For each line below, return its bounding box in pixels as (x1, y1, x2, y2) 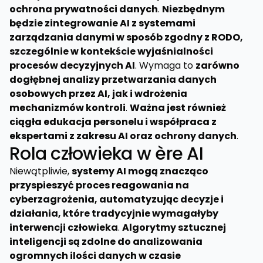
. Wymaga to (135, 59, 195, 72)
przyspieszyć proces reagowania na (9, 178, 189, 192)
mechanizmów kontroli (9, 101, 126, 114)
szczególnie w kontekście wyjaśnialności (9, 45, 213, 58)
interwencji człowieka (9, 221, 118, 234)
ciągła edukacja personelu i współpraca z (9, 115, 217, 129)
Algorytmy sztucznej (122, 221, 226, 234)
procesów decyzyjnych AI (9, 59, 135, 72)
